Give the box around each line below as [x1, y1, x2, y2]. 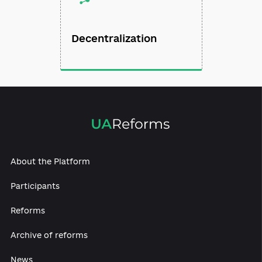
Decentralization [79, 65, 174, 78]
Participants [12, 230, 67, 240]
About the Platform [12, 203, 101, 213]
